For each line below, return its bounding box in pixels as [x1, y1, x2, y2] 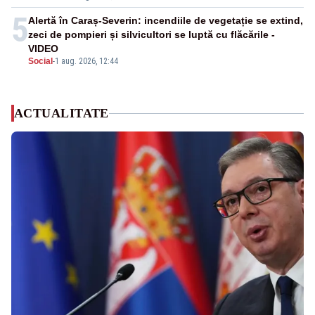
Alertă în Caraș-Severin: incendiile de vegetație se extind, [28, 15, 303, 27]
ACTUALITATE [14, 106, 109, 121]
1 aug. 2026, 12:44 [55, 56, 118, 67]
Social [28, 56, 53, 67]
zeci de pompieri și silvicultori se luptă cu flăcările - [28, 29, 275, 41]
